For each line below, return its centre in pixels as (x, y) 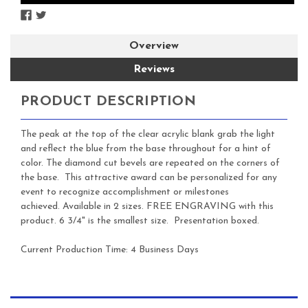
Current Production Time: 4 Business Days (111, 250)
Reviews (154, 69)
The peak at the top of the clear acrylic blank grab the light (148, 134)
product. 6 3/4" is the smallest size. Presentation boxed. (140, 221)
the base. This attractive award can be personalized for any (149, 177)
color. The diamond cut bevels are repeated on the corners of (150, 163)
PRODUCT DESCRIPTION (108, 101)
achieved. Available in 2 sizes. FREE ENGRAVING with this (147, 206)
